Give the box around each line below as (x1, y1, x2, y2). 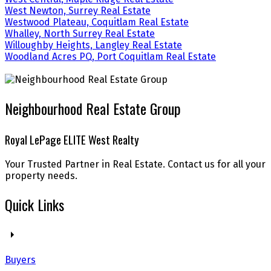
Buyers (5, 254, 36, 266)
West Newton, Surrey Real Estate (5, 4, 151, 16)
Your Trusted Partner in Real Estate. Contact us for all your (5, 158, 266, 171)
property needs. (5, 170, 77, 182)
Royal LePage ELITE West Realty (5, 131, 139, 148)
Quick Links (5, 194, 64, 216)
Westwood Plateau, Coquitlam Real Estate (5, 16, 189, 28)
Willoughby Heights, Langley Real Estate (5, 39, 182, 51)
